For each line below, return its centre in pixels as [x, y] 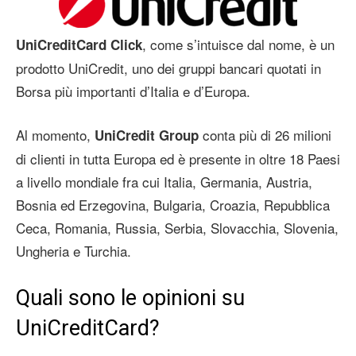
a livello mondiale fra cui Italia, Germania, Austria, [164, 182]
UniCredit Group [147, 135]
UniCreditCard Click [79, 45]
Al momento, [55, 135]
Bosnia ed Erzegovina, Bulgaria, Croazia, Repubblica [173, 205]
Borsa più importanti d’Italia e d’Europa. [133, 91]
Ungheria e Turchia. [74, 251]
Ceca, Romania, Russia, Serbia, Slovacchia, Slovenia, [177, 228]
